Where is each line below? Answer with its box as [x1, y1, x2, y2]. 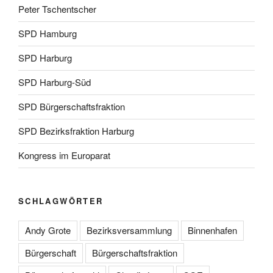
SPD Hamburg [18, 27, 77, 40]
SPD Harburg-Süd [18, 76, 91, 89]
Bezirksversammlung [87, 224, 172, 237]
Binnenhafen [188, 224, 237, 237]
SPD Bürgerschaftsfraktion [18, 100, 125, 113]
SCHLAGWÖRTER [18, 194, 104, 207]
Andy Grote [25, 224, 71, 237]
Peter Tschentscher [18, 2, 96, 16]
